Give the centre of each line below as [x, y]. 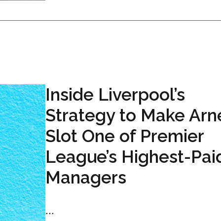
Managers [86, 177]
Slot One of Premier [125, 136]
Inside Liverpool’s [115, 94]
